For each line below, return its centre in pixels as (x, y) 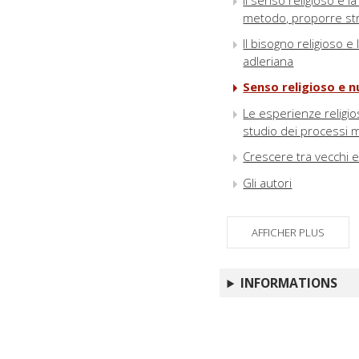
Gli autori (268, 183)
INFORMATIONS (289, 283)
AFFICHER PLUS (288, 233)
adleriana (268, 61)
